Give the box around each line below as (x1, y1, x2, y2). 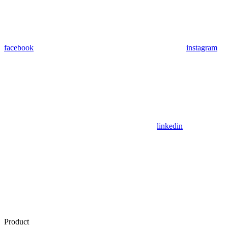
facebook (4, 43, 34, 52)
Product (4, 217, 29, 226)
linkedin (157, 122, 183, 131)
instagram (186, 43, 217, 52)
